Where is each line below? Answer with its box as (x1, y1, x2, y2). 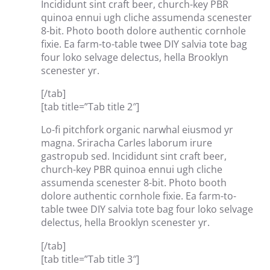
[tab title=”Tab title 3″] (41, 252, 139, 266)
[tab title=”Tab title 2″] (41, 99, 139, 113)
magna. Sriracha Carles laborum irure (41, 136, 212, 150)
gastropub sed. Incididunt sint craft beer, (41, 149, 227, 163)
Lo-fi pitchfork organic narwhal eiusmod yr (41, 123, 233, 137)
